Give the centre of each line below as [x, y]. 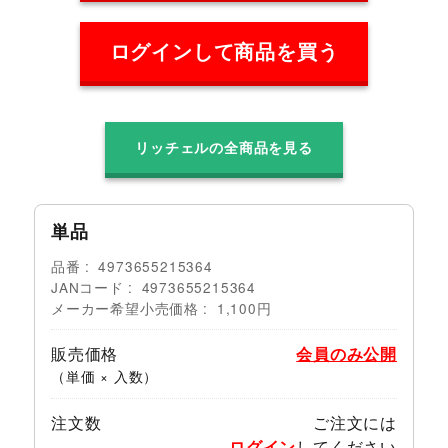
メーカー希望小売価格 [124, 307]
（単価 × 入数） [104, 375]
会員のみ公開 [347, 353]
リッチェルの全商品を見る [224, 147]
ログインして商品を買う [224, 51]
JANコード [87, 286]
